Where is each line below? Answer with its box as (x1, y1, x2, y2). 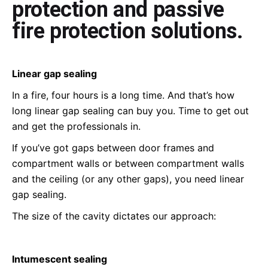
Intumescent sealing (12, 253, 107, 265)
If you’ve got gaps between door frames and (12, 142, 214, 154)
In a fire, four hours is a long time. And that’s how (12, 89, 234, 101)
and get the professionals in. (12, 120, 141, 132)
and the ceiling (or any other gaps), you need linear (12, 173, 244, 185)
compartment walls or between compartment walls (12, 157, 244, 169)
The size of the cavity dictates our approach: (12, 210, 216, 222)
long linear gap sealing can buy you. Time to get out (12, 105, 249, 117)
